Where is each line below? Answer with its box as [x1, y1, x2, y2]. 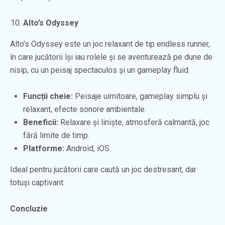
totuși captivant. [10, 177, 65, 187]
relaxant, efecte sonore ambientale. [23, 104, 146, 114]
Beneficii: [23, 117, 58, 127]
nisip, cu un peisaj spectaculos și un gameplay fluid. [10, 65, 190, 75]
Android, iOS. [64, 143, 111, 153]
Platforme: [23, 143, 64, 153]
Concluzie [10, 203, 48, 213]
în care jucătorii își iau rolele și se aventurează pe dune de [10, 52, 212, 62]
